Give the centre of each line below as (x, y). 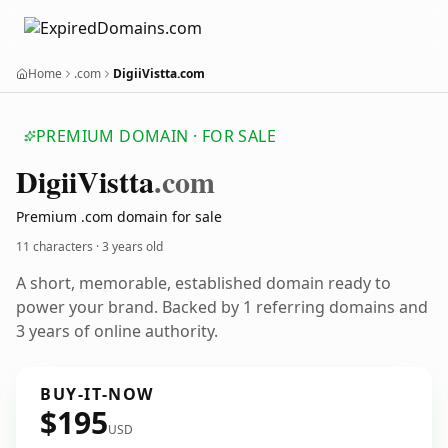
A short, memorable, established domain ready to (203, 283)
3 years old (132, 246)
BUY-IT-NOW (97, 394)
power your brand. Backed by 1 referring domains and (222, 307)
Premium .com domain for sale (119, 216)
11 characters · (59, 246)
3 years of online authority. (117, 331)
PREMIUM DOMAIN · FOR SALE (156, 136)
